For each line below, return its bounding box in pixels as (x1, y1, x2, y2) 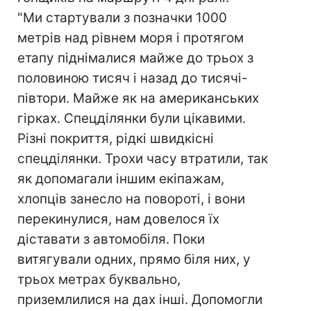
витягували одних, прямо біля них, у (17, 251, 251, 267)
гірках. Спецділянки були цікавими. (17, 110, 246, 126)
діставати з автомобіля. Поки (17, 231, 205, 247)
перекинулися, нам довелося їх (17, 211, 219, 227)
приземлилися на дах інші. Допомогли (17, 292, 262, 308)
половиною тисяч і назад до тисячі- (17, 70, 248, 86)
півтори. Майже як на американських (17, 90, 259, 106)
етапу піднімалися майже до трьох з (17, 50, 253, 66)
